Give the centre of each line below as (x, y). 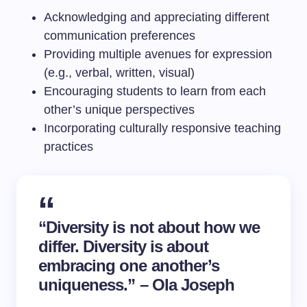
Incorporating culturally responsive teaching (162, 128)
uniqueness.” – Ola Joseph (136, 285)
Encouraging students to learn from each (155, 91)
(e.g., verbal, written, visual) (119, 73)
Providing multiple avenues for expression (158, 54)
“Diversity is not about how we (149, 227)
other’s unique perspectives (119, 110)
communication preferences (120, 36)
